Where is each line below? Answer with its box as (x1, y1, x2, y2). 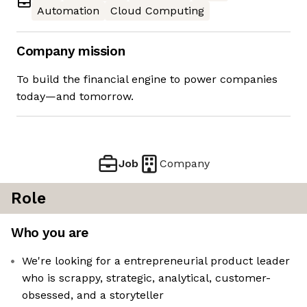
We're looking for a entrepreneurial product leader (22, 254, 290, 268)
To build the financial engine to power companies (16, 73, 278, 86)
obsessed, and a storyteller (22, 288, 164, 302)
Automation (37, 4, 99, 18)
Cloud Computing (110, 4, 204, 18)
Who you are (11, 225, 88, 241)
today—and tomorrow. (16, 90, 134, 103)
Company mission (16, 43, 125, 60)
